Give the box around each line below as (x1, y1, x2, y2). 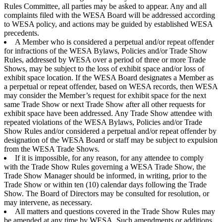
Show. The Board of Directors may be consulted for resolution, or (4, 189, 209, 198)
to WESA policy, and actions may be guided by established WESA (4, 19, 213, 28)
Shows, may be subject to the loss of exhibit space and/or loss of (4, 64, 204, 73)
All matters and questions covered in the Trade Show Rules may (15, 207, 215, 216)
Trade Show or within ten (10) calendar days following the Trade (4, 180, 207, 189)
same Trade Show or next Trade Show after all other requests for (4, 100, 205, 109)
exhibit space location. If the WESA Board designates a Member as (4, 73, 214, 82)
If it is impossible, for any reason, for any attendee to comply (15, 153, 204, 162)
